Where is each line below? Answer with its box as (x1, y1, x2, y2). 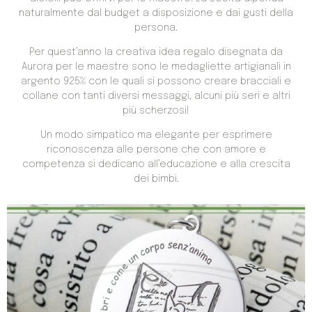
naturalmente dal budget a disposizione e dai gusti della (19, 8, 293, 18)
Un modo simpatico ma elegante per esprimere (40, 130, 272, 141)
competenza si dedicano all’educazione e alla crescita (22, 159, 290, 170)
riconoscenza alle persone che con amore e (46, 145, 266, 155)
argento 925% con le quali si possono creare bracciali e (21, 76, 291, 86)
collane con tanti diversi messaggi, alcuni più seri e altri (22, 91, 290, 101)
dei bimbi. (133, 174, 179, 185)
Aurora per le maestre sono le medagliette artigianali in (21, 61, 291, 72)
